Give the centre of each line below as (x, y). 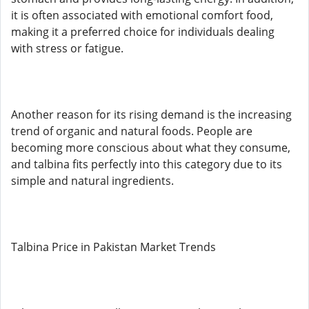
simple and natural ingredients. (92, 181)
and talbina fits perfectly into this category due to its (147, 164)
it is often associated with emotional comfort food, (142, 15)
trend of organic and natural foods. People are (132, 131)
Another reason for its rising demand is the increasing (151, 114)
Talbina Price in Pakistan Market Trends (113, 247)
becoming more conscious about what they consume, (151, 148)
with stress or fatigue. (67, 48)
